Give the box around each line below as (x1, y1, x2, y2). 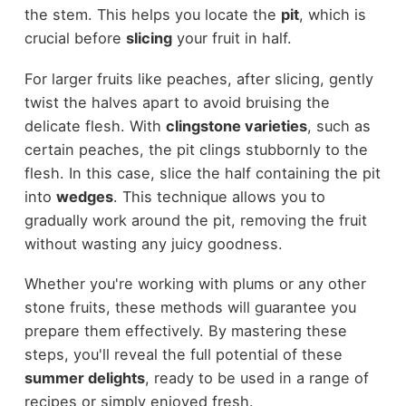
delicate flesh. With (24, 116, 166, 135)
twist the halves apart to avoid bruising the (24, 92, 330, 111)
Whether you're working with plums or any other (24, 275, 366, 294)
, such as (306, 116, 371, 135)
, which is (298, 5, 366, 24)
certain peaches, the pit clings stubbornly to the (24, 140, 368, 159)
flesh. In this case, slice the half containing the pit (24, 163, 381, 182)
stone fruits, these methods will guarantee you (24, 298, 356, 317)
